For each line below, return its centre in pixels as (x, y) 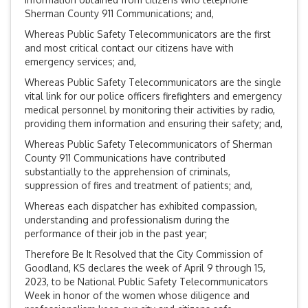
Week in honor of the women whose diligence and (137, 296)
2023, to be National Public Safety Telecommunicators (146, 282)
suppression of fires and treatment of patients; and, (139, 186)
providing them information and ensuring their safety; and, (154, 124)
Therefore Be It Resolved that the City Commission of (144, 254)
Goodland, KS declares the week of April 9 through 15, (145, 268)
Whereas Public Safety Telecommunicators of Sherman (148, 144)
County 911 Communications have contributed (125, 158)
